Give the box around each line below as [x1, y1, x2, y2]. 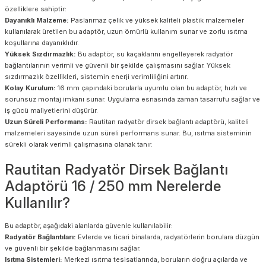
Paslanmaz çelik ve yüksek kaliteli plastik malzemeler [71, 15, 244, 24]
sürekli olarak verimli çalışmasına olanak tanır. [5, 140, 153, 148]
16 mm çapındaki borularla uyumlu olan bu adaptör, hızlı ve [56, 83, 247, 92]
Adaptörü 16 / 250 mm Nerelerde [5, 177, 221, 195]
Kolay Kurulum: [5, 83, 56, 92]
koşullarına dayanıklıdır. [5, 38, 79, 47]
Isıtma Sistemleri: [5, 255, 64, 264]
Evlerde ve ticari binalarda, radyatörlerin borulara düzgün [76, 232, 259, 241]
